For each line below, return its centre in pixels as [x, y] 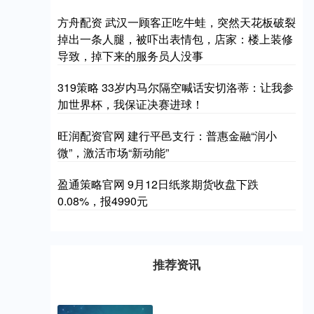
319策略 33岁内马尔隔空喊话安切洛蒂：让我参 [176, 87]
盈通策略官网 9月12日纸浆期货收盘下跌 [158, 184]
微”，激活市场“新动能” [113, 152]
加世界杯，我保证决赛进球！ [130, 104]
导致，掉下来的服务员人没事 [130, 56]
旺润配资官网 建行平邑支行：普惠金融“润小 [167, 136]
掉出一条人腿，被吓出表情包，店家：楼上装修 [175, 39]
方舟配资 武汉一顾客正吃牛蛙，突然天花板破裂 [177, 22]
